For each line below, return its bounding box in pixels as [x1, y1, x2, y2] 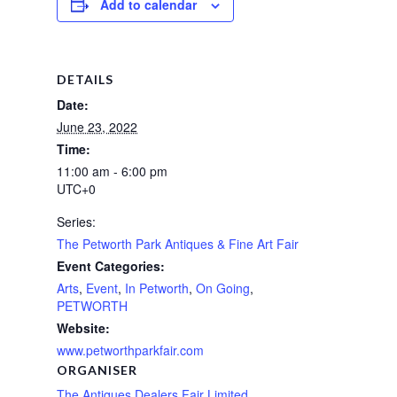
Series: [57, 212, 96, 230]
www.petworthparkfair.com [57, 340, 204, 359]
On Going [196, 278, 250, 297]
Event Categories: [57, 256, 165, 275]
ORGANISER [57, 362, 137, 378]
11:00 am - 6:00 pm [57, 161, 167, 180]
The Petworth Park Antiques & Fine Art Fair [57, 234, 299, 253]
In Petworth [125, 278, 189, 297]
